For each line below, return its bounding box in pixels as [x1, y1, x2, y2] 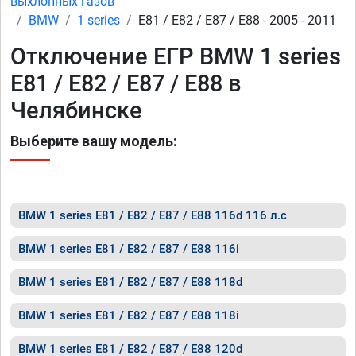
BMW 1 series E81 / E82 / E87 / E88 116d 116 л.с [18, 208, 287, 222]
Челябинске [10, 97, 142, 124]
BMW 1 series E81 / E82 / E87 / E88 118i [18, 308, 239, 323]
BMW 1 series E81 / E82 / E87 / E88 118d [18, 275, 242, 289]
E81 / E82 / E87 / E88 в [10, 70, 242, 97]
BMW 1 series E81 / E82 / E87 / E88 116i [18, 242, 239, 256]
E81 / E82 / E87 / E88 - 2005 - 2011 [138, 13, 336, 28]
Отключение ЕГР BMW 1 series [10, 43, 341, 70]
